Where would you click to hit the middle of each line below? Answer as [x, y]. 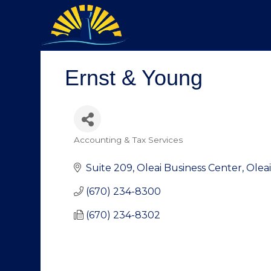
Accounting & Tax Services [128, 139]
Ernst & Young [134, 77]
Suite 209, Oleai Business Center [164, 168]
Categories [96, 147]
